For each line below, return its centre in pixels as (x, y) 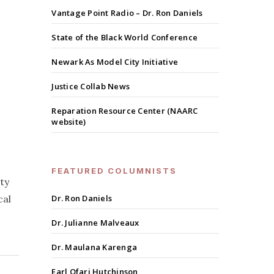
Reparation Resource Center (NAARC (125, 111)
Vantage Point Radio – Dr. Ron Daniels (127, 13)
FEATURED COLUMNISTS (114, 171)
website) (69, 122)
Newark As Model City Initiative (115, 62)
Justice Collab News (91, 87)
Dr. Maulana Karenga (94, 247)
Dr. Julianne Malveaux (95, 223)
